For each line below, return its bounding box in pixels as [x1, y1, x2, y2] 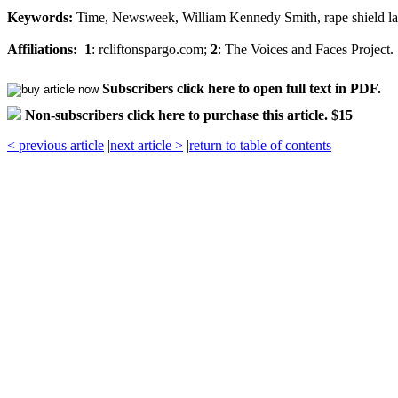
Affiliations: [7, 41, 77, 57]
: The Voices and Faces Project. [218, 41, 394, 57]
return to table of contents [189, 137, 331, 153]
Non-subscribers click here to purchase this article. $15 [25, 107, 353, 123]
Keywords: [7, 9, 73, 25]
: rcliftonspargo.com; [92, 41, 211, 57]
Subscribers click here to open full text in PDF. [102, 80, 381, 96]
